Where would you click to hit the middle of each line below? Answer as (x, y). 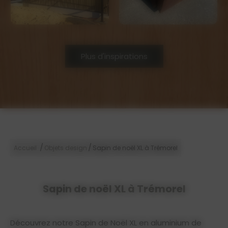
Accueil (25, 148)
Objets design (66, 148)
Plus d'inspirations (114, 56)
